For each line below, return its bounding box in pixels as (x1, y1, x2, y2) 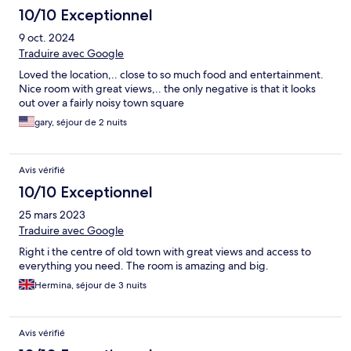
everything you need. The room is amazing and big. (19, 259, 269, 273)
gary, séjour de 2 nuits (34, 116, 127, 129)
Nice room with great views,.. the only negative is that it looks (19, 81, 316, 96)
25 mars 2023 (19, 208, 85, 223)
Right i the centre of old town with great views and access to (19, 244, 311, 259)
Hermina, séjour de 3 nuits (34, 279, 147, 292)
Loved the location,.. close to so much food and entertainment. (19, 67, 324, 82)
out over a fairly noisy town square (19, 96, 184, 110)
